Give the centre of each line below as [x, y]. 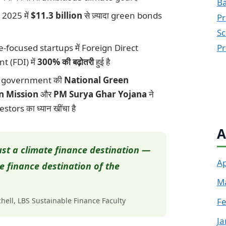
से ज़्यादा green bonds [122, 15]
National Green [97, 80]
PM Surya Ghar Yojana [100, 94]
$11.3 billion [57, 15]
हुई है [102, 62]
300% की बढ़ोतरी [66, 62]
